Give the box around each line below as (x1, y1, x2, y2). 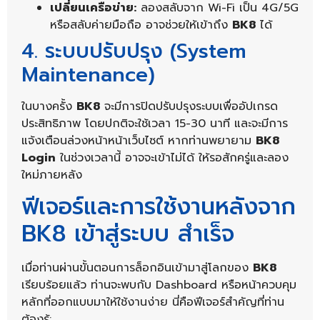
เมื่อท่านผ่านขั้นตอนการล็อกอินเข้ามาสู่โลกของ (21, 259, 253, 277)
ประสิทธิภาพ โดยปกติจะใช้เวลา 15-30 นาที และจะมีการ (21, 115, 288, 133)
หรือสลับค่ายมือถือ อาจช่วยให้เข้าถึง (50, 16, 232, 34)
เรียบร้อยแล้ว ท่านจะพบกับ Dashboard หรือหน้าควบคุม (21, 276, 296, 294)
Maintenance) (21, 59, 155, 91)
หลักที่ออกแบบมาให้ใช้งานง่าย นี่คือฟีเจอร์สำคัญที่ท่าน (21, 294, 284, 311)
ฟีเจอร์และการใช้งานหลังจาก (21, 189, 296, 225)
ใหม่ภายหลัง (21, 166, 82, 184)
